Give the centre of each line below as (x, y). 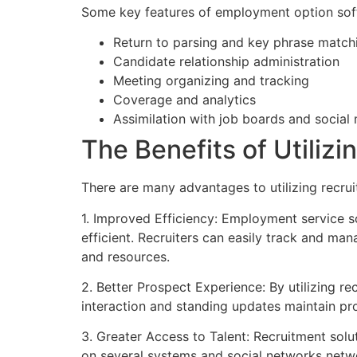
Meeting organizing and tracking (211, 81)
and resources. (126, 256)
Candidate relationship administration (226, 62)
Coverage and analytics (184, 100)
